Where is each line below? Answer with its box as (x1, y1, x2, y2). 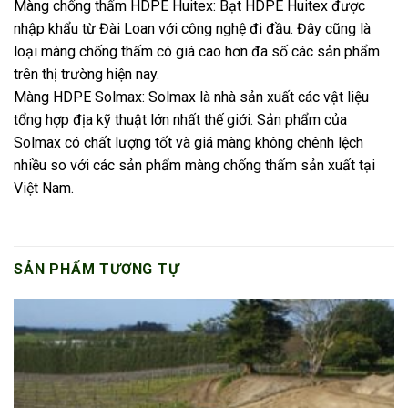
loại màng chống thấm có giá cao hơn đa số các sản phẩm (14, 43, 380, 61)
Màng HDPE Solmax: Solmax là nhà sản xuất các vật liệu (14, 88, 369, 107)
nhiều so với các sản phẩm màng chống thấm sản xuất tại (14, 157, 375, 175)
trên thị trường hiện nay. (14, 66, 159, 84)
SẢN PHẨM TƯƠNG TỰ (14, 260, 179, 278)
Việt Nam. (14, 179, 74, 198)
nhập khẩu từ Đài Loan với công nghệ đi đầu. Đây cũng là (14, 20, 371, 38)
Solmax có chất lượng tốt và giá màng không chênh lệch (14, 134, 363, 152)
